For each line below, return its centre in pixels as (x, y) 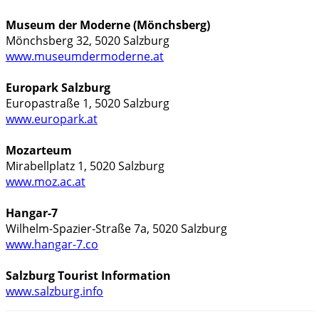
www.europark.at (52, 119)
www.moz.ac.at (46, 181)
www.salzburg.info (54, 291)
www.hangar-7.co (52, 244)
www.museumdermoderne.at (85, 56)
